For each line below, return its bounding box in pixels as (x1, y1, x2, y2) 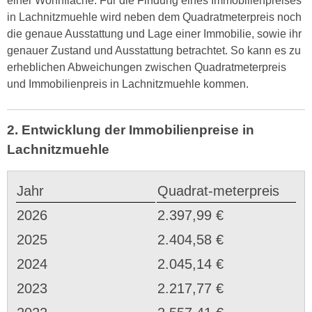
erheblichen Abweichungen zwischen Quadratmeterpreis (7, 61, 286, 73)
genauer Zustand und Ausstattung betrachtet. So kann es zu (7, 44, 301, 56)
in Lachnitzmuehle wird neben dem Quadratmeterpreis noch (7, 10, 302, 23)
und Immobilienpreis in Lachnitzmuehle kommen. (7, 77, 249, 90)
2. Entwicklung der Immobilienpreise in (7, 123, 254, 138)
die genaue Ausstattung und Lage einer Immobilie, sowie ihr (7, 27, 302, 40)
